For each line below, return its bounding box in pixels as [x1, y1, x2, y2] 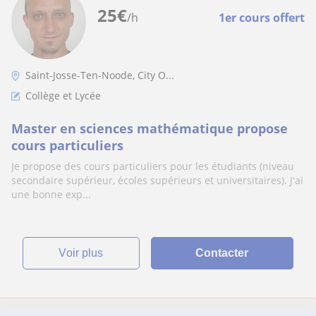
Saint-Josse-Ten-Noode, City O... [25, 68, 174, 82]
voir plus [66, 247, 104, 259]
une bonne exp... [11, 188, 91, 201]
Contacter [195, 247, 249, 259]
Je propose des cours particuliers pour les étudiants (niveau [11, 159, 294, 173]
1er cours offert [219, 10, 305, 25]
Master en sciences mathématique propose [11, 120, 288, 137]
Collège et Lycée [25, 89, 101, 102]
